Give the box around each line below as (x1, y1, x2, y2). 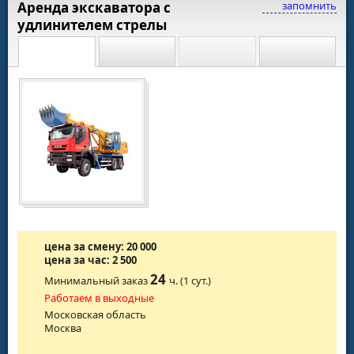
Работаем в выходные (44, 290, 155, 305)
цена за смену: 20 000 (44, 239, 157, 254)
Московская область (44, 307, 147, 322)
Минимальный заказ (44, 273, 151, 288)
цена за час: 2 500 (44, 252, 137, 267)
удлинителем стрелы (17, 15, 167, 34)
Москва (44, 320, 82, 335)
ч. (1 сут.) (169, 273, 212, 288)
